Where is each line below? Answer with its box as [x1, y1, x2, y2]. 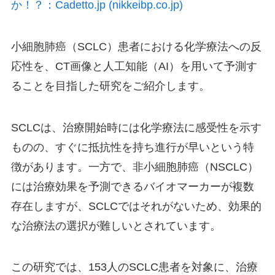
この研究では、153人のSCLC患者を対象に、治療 [10, 261, 258, 274]
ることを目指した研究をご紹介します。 [10, 79, 210, 92]
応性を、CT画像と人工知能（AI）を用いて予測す [10, 60, 257, 72]
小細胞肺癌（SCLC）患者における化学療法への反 [10, 40, 261, 53]
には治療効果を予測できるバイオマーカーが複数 [10, 180, 254, 193]
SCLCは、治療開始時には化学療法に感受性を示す [10, 121, 261, 134]
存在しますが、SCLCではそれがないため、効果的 [10, 199, 261, 212]
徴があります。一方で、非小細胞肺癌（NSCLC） [10, 160, 258, 173]
